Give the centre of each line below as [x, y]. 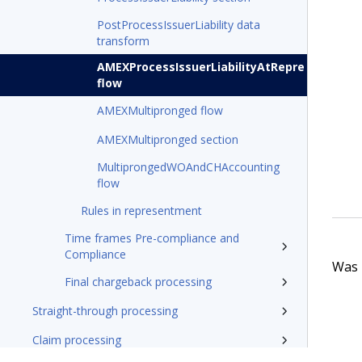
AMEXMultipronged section [168, 139]
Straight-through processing [105, 311]
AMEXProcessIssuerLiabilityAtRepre [201, 67]
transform [123, 41]
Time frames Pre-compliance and [152, 238]
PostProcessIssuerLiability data [179, 25]
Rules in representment [141, 210]
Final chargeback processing [138, 282]
